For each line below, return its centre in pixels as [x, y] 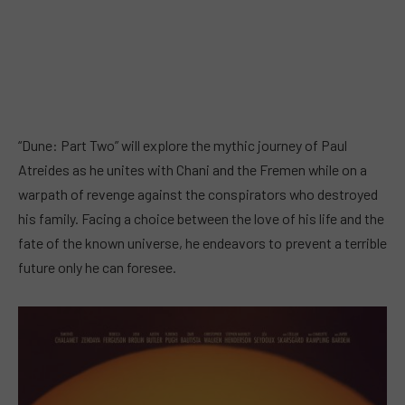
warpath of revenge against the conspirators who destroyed [198, 193]
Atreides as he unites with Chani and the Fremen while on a [193, 169]
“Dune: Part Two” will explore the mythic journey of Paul [183, 145]
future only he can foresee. [97, 267]
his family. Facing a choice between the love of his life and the [201, 218]
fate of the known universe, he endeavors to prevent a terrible [202, 242]
